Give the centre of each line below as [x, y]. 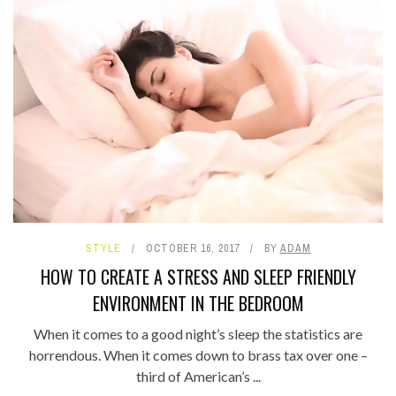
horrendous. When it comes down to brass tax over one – [198, 355]
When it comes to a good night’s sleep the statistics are [198, 334]
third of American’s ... [198, 377]
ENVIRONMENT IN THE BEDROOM [198, 304]
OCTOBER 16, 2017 [192, 249]
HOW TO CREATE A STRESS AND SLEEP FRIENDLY [198, 277]
